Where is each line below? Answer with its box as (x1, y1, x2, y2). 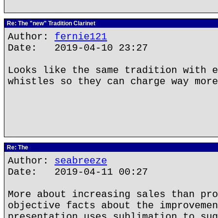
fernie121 (54, 31, 107, 42)
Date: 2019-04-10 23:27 (8, 42, 148, 54)
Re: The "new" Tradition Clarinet (5, 20, 95, 27)
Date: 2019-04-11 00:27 (8, 166, 148, 178)
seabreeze (54, 155, 107, 166)
